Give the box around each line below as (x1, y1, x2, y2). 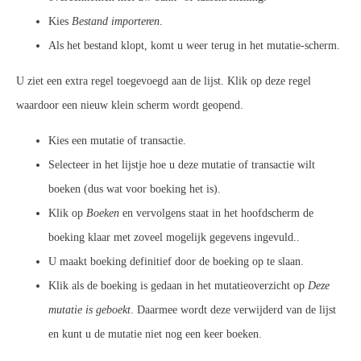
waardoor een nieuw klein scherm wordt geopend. (16, 98, 243, 111)
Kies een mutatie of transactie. (48, 134, 186, 147)
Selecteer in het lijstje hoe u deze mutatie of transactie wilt (48, 158, 315, 171)
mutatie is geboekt (48, 303, 131, 316)
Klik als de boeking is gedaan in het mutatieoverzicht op (48, 279, 308, 292)
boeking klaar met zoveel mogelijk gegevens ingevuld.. (48, 230, 300, 243)
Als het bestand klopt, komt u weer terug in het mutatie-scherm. (48, 39, 340, 52)
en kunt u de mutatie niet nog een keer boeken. (48, 327, 262, 340)
